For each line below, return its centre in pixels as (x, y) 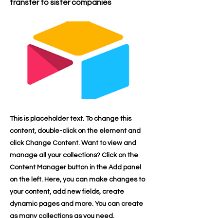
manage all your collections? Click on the (74, 155)
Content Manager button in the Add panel (75, 167)
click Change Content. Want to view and (73, 143)
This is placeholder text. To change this (71, 119)
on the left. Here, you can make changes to (77, 180)
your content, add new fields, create (67, 192)
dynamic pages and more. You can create (76, 204)
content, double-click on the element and (75, 131)
